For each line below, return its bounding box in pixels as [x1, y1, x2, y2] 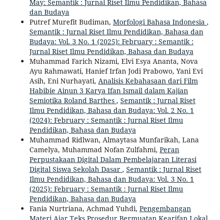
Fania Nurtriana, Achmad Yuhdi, [29, 204, 139, 214]
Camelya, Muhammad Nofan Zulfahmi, [29, 145, 160, 155]
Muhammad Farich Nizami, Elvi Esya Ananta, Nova [29, 56, 198, 66]
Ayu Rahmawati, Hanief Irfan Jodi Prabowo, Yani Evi [29, 66, 203, 76]
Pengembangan [139, 204, 191, 214]
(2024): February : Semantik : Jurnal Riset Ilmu [29, 115, 183, 125]
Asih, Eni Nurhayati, [29, 76, 98, 86]
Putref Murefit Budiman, [29, 17, 113, 27]
